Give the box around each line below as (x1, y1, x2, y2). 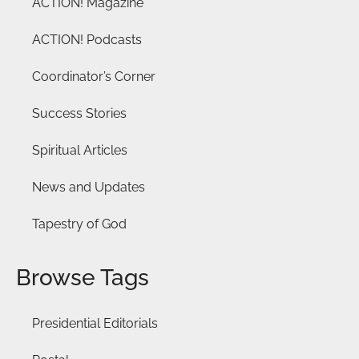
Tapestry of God (32, 216, 127, 232)
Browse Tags (16, 264, 149, 291)
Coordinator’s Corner (32, 68, 155, 84)
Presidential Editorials (32, 315, 158, 331)
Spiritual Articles (32, 142, 127, 158)
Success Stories (32, 105, 127, 121)
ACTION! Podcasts (32, 31, 142, 47)
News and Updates (32, 179, 145, 195)
